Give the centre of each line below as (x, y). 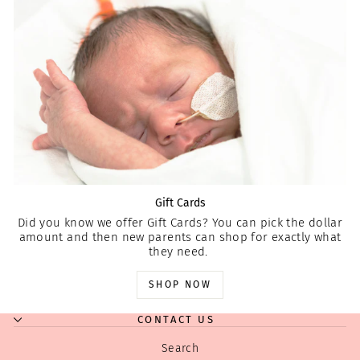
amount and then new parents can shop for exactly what (180, 237)
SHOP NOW (180, 285)
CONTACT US (176, 320)
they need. (180, 252)
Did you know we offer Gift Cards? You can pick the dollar (180, 223)
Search (180, 349)
